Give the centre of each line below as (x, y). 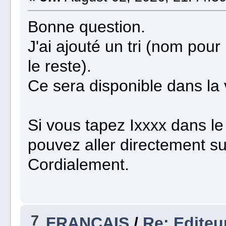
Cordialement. (79, 165)
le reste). (60, 66)
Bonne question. (87, 27)
